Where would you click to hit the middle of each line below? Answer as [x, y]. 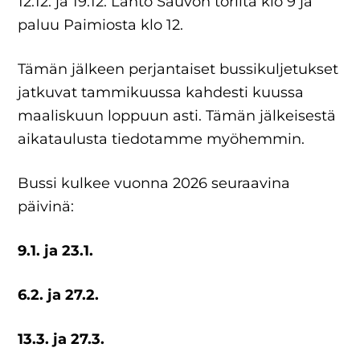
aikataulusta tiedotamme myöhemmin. [162, 139]
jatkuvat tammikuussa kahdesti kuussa [161, 92]
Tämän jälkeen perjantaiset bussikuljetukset [178, 69]
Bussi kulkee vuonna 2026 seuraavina [154, 183]
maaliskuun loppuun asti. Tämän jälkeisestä [177, 115]
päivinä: [46, 206]
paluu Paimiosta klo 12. [101, 25]
